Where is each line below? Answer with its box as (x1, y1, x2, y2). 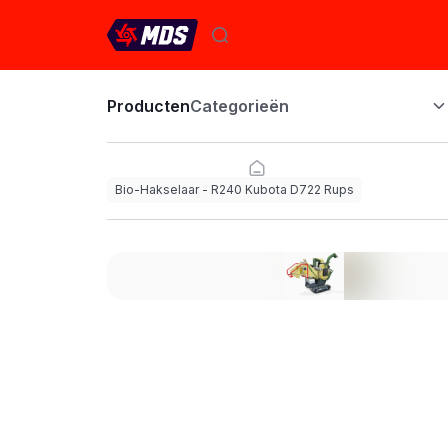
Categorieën (189, 96, 289, 116)
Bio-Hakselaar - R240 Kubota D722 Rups (114, 182, 354, 197)
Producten (106, 96, 190, 116)
